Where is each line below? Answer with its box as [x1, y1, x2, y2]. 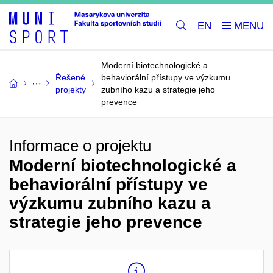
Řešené [55, 72, 85, 82]
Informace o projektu [9, 136, 151, 155]
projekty [55, 84, 86, 94]
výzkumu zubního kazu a [9, 193, 211, 213]
